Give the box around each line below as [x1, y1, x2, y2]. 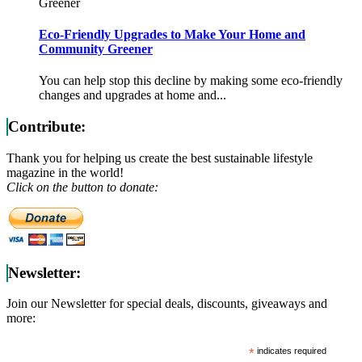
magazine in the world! [6, 165, 124, 179]
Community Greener [39, 42, 153, 57]
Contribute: [8, 118, 86, 136]
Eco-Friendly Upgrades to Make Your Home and [39, 27, 305, 42]
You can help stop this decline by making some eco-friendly [39, 74, 343, 88]
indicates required [255, 346, 327, 356]
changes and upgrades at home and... [39, 88, 226, 103]
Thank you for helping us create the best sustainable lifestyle [6, 150, 313, 165]
